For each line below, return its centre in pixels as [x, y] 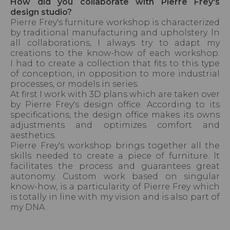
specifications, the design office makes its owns [115, 115]
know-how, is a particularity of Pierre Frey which [115, 187]
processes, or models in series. [75, 84]
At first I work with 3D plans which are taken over [115, 94]
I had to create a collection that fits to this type [115, 64]
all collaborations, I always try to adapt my [115, 43]
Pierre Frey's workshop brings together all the [115, 146]
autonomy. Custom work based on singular [115, 177]
